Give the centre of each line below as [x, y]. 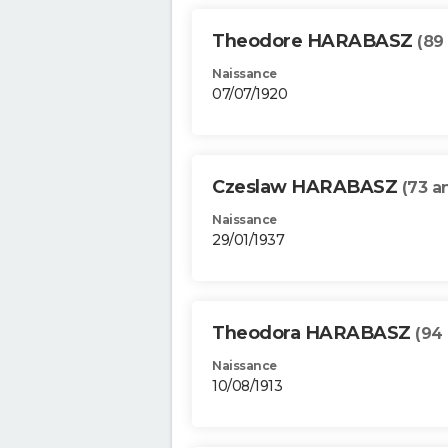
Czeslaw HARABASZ [307, 187]
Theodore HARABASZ [314, 41]
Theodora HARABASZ [313, 333]
